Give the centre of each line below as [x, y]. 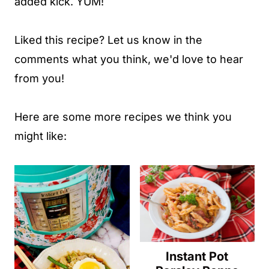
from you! [39, 78]
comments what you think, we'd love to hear [129, 59]
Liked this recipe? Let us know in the [108, 40]
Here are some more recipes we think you [123, 117]
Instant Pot [197, 256]
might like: [41, 136]
